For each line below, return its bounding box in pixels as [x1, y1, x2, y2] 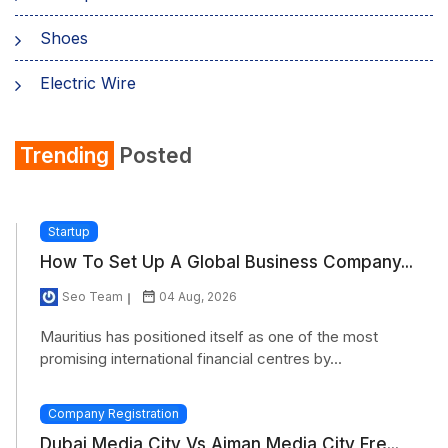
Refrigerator [40, 162, 132, 183]
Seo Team [62, 288, 123, 304]
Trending [20, 142, 109, 168]
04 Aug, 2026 [159, 288, 237, 304]
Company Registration [47, 405, 179, 421]
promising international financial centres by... [40, 348, 342, 368]
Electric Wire [40, 72, 136, 93]
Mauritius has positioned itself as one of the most [40, 326, 378, 346]
